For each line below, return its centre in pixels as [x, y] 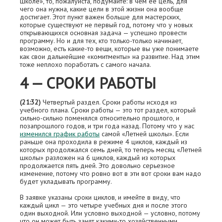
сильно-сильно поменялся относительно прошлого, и [100, 118]
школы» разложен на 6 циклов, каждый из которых [98, 158]
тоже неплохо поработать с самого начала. [85, 64]
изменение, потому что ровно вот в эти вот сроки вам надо [111, 173]
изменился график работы [60, 134]
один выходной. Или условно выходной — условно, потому [110, 213]
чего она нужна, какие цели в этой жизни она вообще [102, 9]
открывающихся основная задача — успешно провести [103, 33]
